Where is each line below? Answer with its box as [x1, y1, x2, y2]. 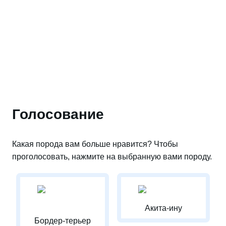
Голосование [12, 106, 104, 122]
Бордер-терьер [34, 216, 91, 225]
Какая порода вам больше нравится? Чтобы [12, 140, 178, 148]
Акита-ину [145, 204, 182, 212]
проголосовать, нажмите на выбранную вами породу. [12, 152, 212, 161]
